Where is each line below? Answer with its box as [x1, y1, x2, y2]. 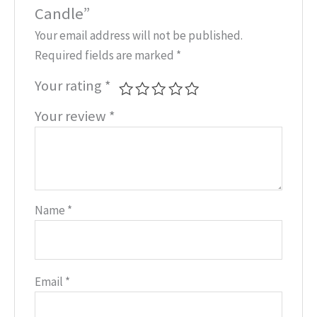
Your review [35, 107, 110, 126]
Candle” [35, 3, 91, 23]
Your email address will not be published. [35, 28, 243, 44]
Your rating [35, 76, 105, 96]
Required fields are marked [35, 47, 177, 64]
